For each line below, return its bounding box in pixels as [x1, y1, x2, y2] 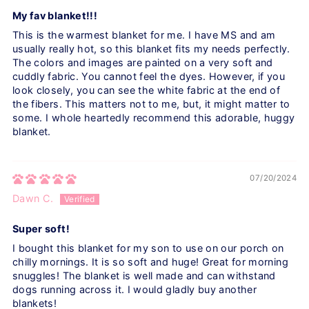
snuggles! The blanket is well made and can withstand [12, 270, 276, 282]
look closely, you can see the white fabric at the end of [12, 84, 281, 97]
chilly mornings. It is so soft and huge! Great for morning [12, 256, 288, 268]
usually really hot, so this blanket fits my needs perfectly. [12, 43, 290, 55]
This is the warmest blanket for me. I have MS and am [12, 29, 276, 41]
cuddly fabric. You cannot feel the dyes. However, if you [12, 70, 286, 83]
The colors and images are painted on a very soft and [12, 57, 273, 69]
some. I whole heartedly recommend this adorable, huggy [12, 112, 295, 124]
